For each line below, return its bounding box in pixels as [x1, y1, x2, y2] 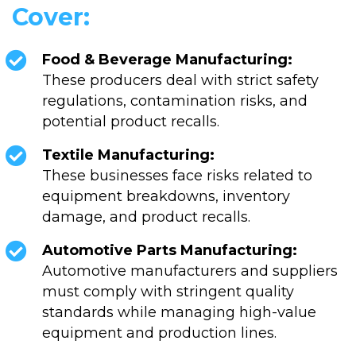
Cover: [12, 2, 90, 32]
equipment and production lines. [42, 323, 277, 342]
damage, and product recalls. [42, 207, 250, 226]
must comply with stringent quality [42, 282, 294, 300]
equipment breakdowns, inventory [42, 187, 290, 205]
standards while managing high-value [42, 303, 316, 321]
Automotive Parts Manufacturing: [42, 241, 297, 259]
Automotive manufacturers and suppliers [42, 261, 338, 280]
